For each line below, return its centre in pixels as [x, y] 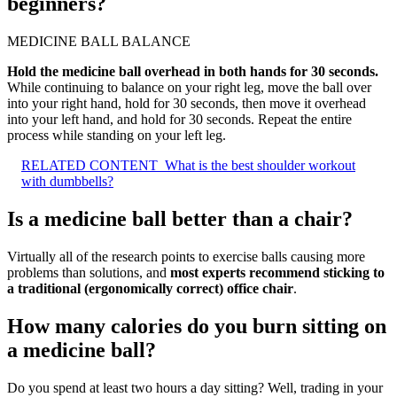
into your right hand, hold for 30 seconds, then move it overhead [187, 104]
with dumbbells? [67, 182]
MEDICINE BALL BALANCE [99, 42]
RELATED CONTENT [90, 166]
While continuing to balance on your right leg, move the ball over [189, 88]
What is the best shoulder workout [260, 166]
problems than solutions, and [89, 272]
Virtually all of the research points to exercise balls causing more [186, 256]
